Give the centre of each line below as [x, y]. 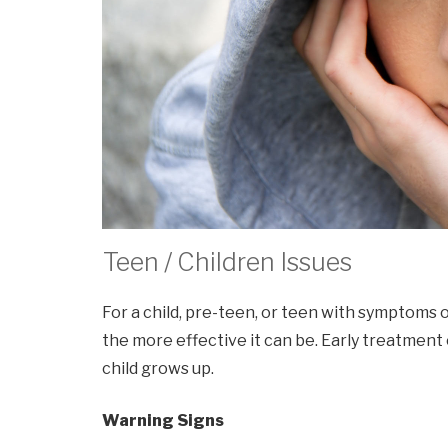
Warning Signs [163, 420]
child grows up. [158, 368]
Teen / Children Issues [227, 262]
